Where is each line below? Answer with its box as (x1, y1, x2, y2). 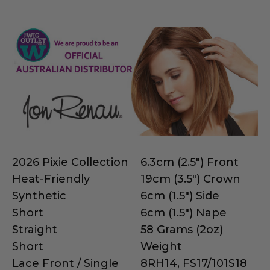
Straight (12, 223, 57, 237)
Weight (140, 240, 182, 254)
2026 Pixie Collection (12, 155, 128, 169)
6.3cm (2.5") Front (140, 155, 239, 169)
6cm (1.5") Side (140, 189, 219, 203)
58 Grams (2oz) (140, 223, 223, 237)
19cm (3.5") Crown (140, 172, 240, 186)
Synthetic (12, 189, 66, 203)
